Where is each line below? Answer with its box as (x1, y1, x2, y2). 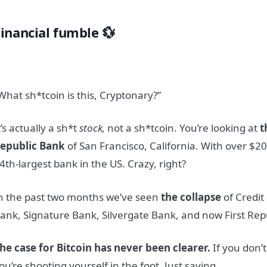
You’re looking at (177, 121, 260, 135)
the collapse (161, 190, 222, 204)
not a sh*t (107, 121, 155, 135)
